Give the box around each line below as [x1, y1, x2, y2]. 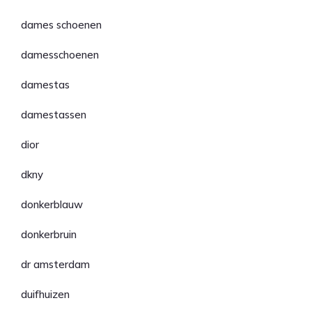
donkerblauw [21, 198, 83, 211]
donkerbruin [21, 228, 77, 241]
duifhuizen [21, 288, 70, 301]
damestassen [21, 108, 86, 121]
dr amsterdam [21, 258, 90, 271]
